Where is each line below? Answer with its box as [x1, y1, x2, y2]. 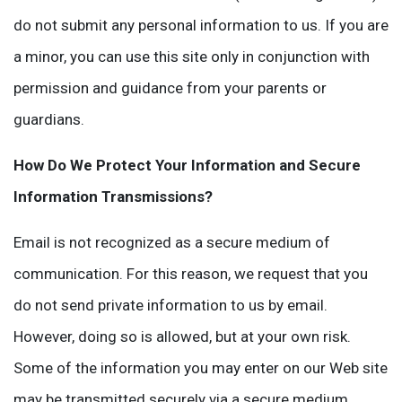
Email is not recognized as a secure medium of [13, 233, 330, 251]
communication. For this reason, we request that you [13, 265, 368, 283]
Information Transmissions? [13, 188, 213, 205]
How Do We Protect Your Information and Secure [13, 156, 361, 174]
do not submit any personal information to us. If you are [13, 16, 389, 34]
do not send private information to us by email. [13, 296, 328, 314]
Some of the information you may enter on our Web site [13, 359, 388, 377]
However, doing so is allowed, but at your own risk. [13, 328, 351, 345]
